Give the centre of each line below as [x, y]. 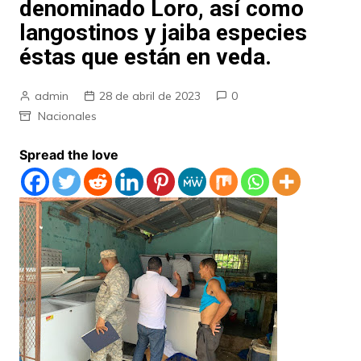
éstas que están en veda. [145, 57]
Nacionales [67, 116]
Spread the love [68, 155]
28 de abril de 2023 [149, 96]
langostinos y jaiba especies [163, 33]
